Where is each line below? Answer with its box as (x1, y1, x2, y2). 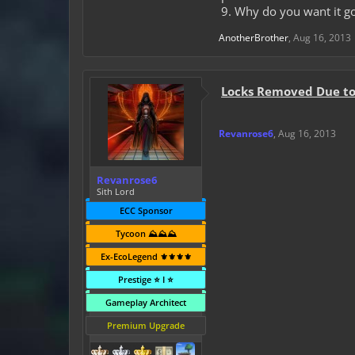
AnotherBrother (219, 31, 288, 44)
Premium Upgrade (107, 319, 185, 331)
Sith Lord (97, 185, 135, 197)
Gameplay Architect (105, 296, 186, 308)
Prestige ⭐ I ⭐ (118, 273, 174, 285)
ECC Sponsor (119, 204, 173, 216)
